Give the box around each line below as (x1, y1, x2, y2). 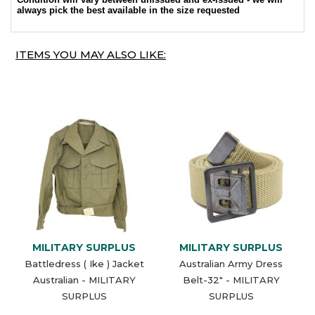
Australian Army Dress (179, 257, 283, 269)
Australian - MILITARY (32, 274, 136, 285)
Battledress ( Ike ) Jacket (24, 257, 144, 269)
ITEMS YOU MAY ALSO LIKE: (15, 47, 166, 61)
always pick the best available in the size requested (17, 4, 240, 15)
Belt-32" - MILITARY (182, 274, 280, 285)
